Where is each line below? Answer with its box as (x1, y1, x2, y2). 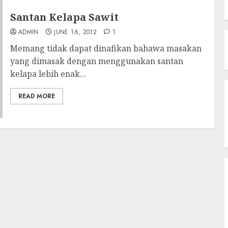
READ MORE (18, 91, 55, 101)
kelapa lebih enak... (10, 68, 86, 79)
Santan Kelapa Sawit (10, 10, 119, 24)
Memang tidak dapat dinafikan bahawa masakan (10, 42, 202, 54)
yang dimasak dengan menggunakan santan (10, 55, 183, 67)
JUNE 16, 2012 (54, 27, 97, 37)
